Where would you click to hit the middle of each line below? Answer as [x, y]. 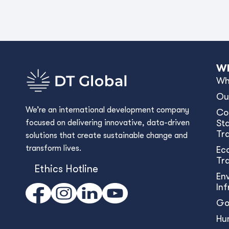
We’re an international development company [107, 110]
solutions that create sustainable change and [107, 135]
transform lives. [53, 148]
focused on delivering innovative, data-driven [108, 123]
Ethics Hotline [66, 169]
